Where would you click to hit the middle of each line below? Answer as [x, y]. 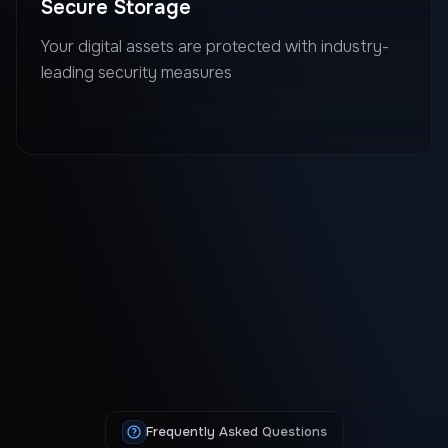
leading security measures [136, 72]
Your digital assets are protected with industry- [215, 46]
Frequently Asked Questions [236, 432]
